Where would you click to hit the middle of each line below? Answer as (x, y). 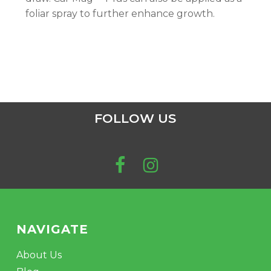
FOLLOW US (135, 119)
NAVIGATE (52, 229)
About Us (39, 255)
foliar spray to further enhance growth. (120, 14)
